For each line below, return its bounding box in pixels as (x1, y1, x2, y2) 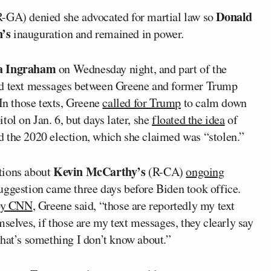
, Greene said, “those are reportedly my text (32, 197, 235, 214)
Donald (216, 7, 253, 25)
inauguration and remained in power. (10, 25, 184, 42)
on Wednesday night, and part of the (56, 60, 227, 77)
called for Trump (102, 94, 181, 111)
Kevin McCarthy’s (53, 162, 146, 180)
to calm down (181, 94, 247, 111)
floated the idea (152, 111, 225, 128)
